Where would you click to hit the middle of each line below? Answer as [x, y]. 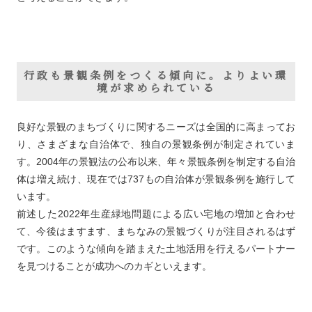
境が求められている [156, 88]
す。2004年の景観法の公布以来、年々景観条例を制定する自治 [156, 162]
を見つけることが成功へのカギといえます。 [114, 266]
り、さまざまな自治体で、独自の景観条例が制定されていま [156, 145]
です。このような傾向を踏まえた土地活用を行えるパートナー [156, 249]
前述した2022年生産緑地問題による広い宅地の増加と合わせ [156, 214]
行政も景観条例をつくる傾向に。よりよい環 [156, 75]
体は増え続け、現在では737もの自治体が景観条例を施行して [156, 179]
